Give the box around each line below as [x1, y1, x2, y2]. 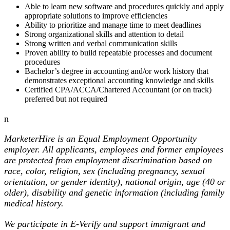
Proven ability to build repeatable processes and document [25, 48, 212, 57]
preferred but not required [25, 94, 107, 104]
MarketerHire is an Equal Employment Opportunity [4, 133, 197, 144]
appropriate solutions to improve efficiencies [25, 11, 167, 21]
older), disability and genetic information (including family [4, 187, 224, 198]
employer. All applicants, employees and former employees [4, 144, 223, 155]
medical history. [4, 198, 64, 209]
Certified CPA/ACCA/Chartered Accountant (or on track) [25, 85, 212, 94]
